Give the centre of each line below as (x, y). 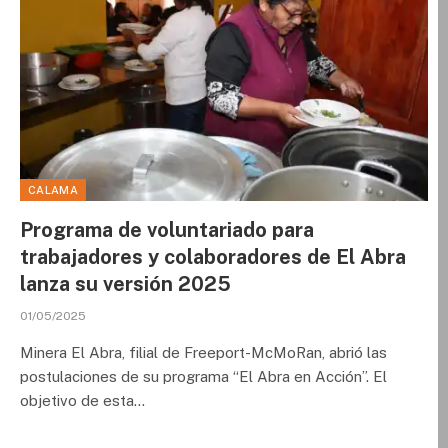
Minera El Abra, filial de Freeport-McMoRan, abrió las (203, 352)
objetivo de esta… (82, 400)
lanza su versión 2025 (125, 284)
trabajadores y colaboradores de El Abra (213, 257)
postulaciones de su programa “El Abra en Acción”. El (203, 376)
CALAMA (53, 190)
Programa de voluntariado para (167, 230)
